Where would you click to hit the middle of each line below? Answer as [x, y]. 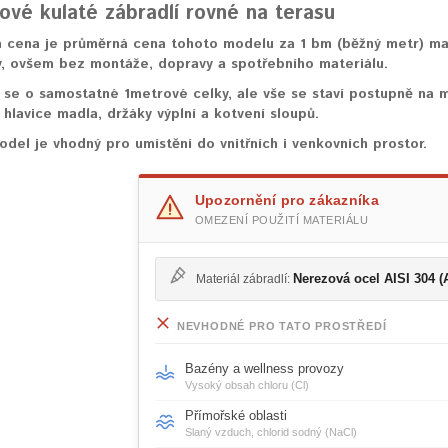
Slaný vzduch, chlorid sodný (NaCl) [270, 432]
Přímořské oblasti [235, 416]
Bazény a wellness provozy [264, 369]
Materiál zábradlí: [244, 279]
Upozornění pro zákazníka [286, 200]
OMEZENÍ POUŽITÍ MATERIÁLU [281, 220]
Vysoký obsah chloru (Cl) [246, 385]
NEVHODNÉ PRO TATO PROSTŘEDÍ [281, 326]
